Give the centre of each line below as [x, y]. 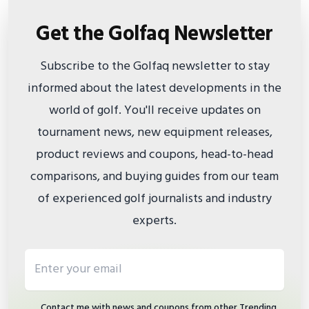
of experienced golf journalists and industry [154, 199]
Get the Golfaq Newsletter [154, 34]
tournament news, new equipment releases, [154, 132]
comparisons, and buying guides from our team [154, 177]
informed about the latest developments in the [154, 88]
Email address [60, 257]
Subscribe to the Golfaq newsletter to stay [154, 66]
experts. [154, 221]
